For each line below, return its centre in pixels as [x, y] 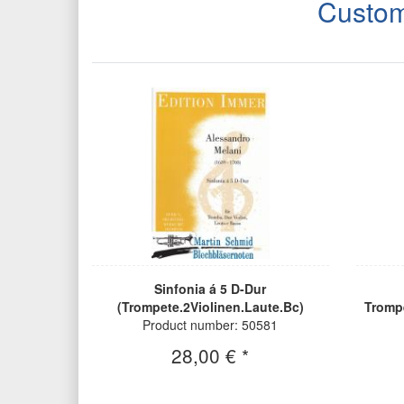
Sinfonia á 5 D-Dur [211, 289]
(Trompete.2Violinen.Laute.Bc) [210, 307]
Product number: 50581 [211, 325]
